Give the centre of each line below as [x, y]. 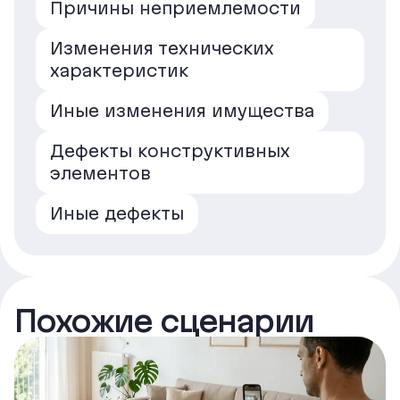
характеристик [119, 70]
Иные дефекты [117, 213]
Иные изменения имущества [182, 110]
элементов [100, 173]
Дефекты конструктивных [170, 150]
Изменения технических [162, 48]
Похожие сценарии [164, 320]
